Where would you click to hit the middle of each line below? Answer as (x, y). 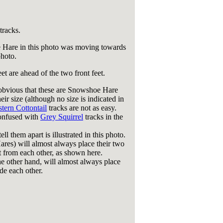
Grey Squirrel (62, 117)
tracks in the (103, 117)
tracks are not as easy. (82, 108)
